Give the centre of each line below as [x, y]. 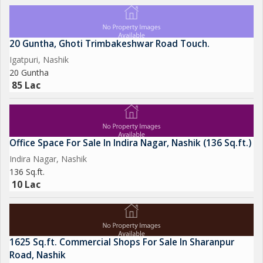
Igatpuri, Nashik [39, 60]
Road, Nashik [38, 255]
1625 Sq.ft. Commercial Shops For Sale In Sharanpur [122, 242]
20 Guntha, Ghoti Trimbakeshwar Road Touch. [109, 44]
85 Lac [26, 85]
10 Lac [26, 185]
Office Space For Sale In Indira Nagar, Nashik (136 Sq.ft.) [130, 143]
